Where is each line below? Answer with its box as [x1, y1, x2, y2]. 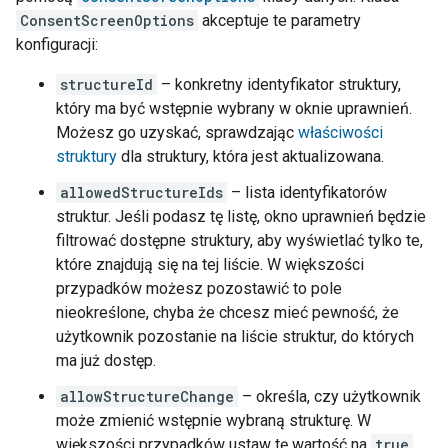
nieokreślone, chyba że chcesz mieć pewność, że [56, 303, 399, 323]
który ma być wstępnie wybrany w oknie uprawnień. [56, 99, 412, 119]
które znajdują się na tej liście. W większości [56, 255, 364, 275]
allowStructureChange [60, 387, 234, 407]
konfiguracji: [16, 35, 98, 55]
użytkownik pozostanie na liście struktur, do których [56, 327, 414, 347]
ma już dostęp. [56, 351, 156, 371]
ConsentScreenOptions [20, 11, 194, 31]
